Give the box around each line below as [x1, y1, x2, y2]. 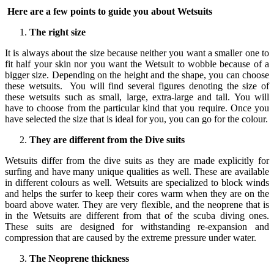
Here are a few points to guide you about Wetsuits [5, 6, 212, 17]
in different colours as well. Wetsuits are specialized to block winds [5, 177, 269, 188]
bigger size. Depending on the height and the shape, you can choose [5, 69, 269, 80]
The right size [29, 26, 86, 37]
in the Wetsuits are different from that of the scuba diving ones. [5, 210, 269, 221]
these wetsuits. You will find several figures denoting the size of [5, 80, 269, 91]
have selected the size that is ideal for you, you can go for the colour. [5, 113, 268, 124]
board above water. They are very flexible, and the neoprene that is [5, 199, 269, 210]
